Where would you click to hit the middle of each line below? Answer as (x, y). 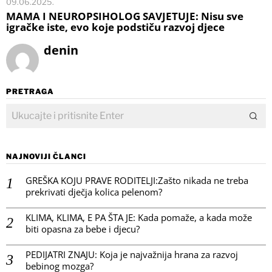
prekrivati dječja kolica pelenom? (94, 192)
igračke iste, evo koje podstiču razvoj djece (115, 27)
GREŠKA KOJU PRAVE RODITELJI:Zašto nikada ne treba (137, 180)
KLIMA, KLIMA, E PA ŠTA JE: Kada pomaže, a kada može (139, 217)
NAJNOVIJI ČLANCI (46, 156)
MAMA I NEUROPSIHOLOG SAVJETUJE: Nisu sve (125, 16)
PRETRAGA (30, 91)
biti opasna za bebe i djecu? (83, 229)
